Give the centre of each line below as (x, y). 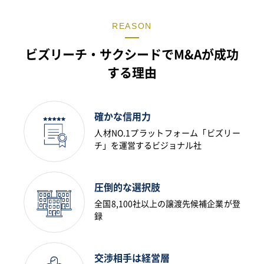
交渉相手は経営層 (132, 258)
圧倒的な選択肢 (128, 187)
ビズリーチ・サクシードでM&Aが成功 (132, 54)
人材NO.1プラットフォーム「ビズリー (167, 133)
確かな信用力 (123, 116)
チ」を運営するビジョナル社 (148, 145)
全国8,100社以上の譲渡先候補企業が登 (167, 204)
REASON (132, 26)
